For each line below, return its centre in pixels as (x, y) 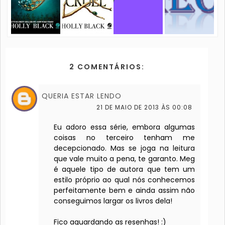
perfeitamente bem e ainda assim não (125, 191)
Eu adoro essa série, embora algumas (125, 127)
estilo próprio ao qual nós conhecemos (125, 180)
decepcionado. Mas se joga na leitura (125, 148)
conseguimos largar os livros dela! (113, 201)
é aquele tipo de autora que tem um (125, 170)
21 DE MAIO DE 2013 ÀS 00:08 (145, 107)
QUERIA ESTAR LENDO (82, 96)
